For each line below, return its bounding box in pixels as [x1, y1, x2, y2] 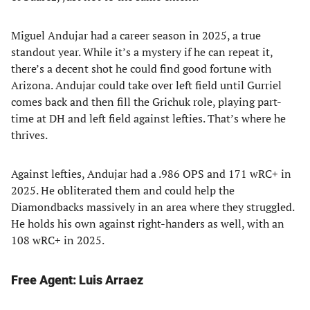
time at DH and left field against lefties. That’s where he [11, 111, 286, 126]
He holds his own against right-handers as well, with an [11, 216, 284, 231]
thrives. [11, 127, 48, 143]
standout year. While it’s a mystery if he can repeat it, [11, 44, 273, 60]
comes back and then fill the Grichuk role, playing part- [11, 94, 282, 109]
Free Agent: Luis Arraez [11, 273, 143, 287]
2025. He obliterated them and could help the [11, 183, 235, 198]
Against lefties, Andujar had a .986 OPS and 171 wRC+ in [11, 166, 291, 181]
